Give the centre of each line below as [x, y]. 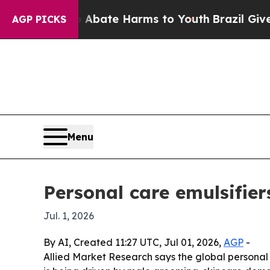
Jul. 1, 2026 [69, 216]
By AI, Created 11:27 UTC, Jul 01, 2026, [133, 243]
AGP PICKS [39, 19]
